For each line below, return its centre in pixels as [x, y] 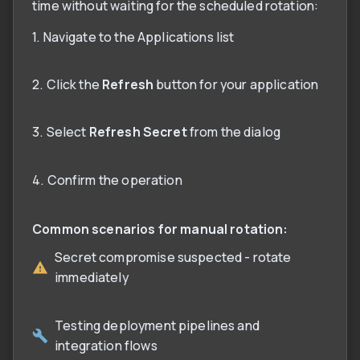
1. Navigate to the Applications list [133, 37]
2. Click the [67, 84]
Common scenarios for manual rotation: [160, 229]
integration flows [106, 345]
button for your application [236, 84]
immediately [92, 278]
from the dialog [234, 132]
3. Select [61, 132]
